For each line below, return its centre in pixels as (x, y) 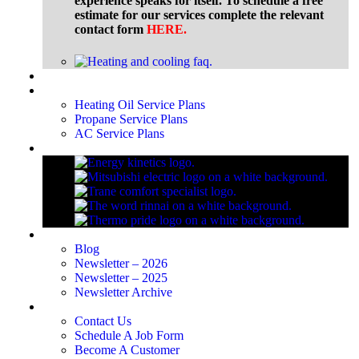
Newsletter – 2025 (121, 277)
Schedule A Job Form (129, 335)
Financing (68, 75)
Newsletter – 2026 (121, 263)
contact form (111, 30)
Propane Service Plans (131, 119)
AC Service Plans (119, 133)
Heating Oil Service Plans (140, 104)
